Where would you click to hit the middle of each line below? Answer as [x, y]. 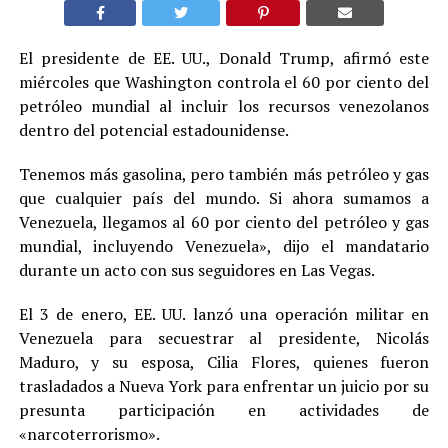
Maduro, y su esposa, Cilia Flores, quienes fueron [224, 362]
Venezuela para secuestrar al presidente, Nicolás [224, 338]
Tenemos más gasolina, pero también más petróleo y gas [224, 174]
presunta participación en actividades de [224, 410]
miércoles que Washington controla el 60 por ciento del [224, 82]
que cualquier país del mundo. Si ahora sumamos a [224, 198]
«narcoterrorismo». [89, 434]
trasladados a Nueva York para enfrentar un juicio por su [224, 386]
